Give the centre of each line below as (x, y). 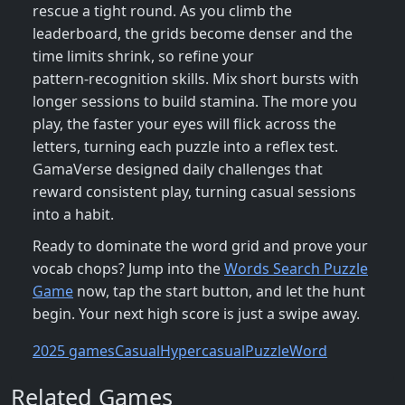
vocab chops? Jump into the (128, 269)
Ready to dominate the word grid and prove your (200, 246)
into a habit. (73, 215)
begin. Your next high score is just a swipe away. (196, 314)
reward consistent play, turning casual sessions (194, 192)
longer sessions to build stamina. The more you (195, 102)
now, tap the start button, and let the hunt (219, 292)
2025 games (74, 351)
